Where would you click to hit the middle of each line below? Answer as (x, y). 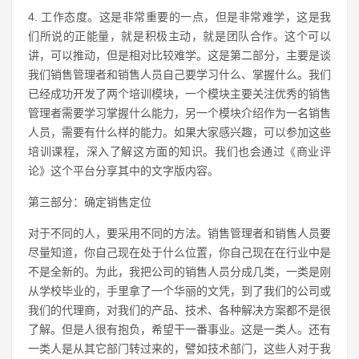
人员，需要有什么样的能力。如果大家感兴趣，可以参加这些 (179, 132)
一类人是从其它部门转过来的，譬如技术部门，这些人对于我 (179, 349)
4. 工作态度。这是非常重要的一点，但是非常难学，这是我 (179, 17)
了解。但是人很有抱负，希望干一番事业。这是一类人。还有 (179, 329)
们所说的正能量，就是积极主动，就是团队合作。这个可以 (179, 36)
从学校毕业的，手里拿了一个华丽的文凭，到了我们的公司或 (179, 291)
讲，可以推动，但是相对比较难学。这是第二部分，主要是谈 (179, 55)
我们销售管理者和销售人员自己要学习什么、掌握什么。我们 (179, 75)
